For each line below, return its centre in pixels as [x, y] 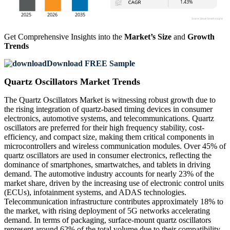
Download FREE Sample [91, 64]
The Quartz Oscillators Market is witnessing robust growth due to [110, 100]
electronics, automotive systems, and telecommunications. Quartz [109, 119]
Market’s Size [148, 37]
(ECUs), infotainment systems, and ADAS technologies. [95, 193]
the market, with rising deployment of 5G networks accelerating [107, 211]
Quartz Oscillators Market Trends [72, 82]
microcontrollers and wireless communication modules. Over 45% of [115, 146]
